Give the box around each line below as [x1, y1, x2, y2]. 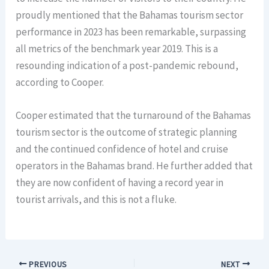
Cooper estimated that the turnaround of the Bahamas [16, 108, 252, 122]
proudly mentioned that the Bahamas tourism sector [16, 8, 244, 22]
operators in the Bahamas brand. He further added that [16, 159, 253, 172]
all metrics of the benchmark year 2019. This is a [16, 41, 219, 55]
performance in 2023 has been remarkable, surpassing [16, 25, 247, 38]
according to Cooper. [16, 75, 104, 89]
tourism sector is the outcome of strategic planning [16, 125, 238, 139]
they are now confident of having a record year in [16, 175, 224, 189]
